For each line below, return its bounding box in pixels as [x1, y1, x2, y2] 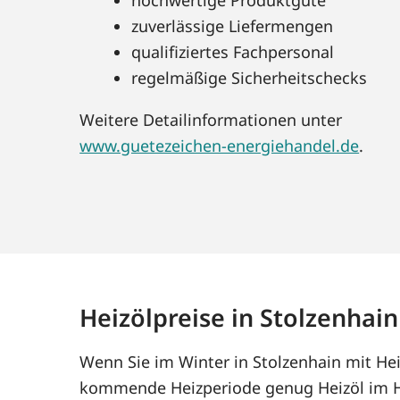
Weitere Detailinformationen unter [79, 108, 343, 130]
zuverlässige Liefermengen [131, 14, 334, 37]
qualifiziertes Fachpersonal [131, 40, 335, 62]
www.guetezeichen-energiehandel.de [79, 134, 360, 156]
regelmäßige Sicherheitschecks [131, 66, 368, 88]
